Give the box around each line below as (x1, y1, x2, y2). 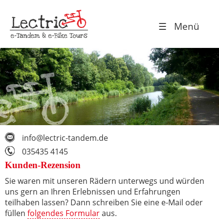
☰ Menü (158, 20, 199, 33)
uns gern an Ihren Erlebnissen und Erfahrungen (5, 186, 180, 197)
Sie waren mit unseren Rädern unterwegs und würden (5, 175, 204, 186)
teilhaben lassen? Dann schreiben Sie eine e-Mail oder (5, 197, 203, 208)
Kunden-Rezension (5, 159, 81, 170)
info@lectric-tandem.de (22, 132, 108, 143)
